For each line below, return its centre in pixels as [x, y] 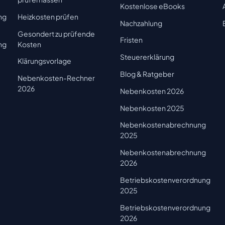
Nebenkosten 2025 [152, 108]
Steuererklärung [147, 57]
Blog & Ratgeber [147, 74]
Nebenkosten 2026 [152, 91]
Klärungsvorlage [44, 61]
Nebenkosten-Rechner [56, 78]
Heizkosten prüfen [48, 16]
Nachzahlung [141, 23]
